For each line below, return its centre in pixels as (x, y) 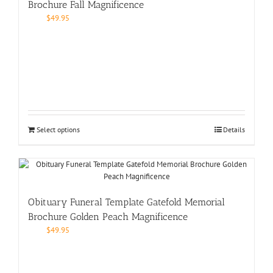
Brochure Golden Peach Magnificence (108, 216)
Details (234, 129)
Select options (58, 129)
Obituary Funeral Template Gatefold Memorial (126, 202)
